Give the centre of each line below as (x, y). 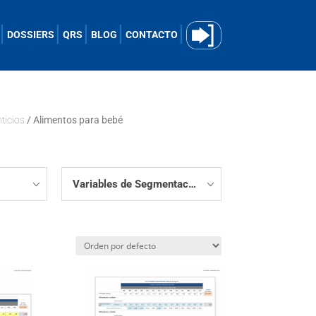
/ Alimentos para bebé (74, 120)
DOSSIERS (30, 34)
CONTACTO (151, 34)
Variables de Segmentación (192, 184)
